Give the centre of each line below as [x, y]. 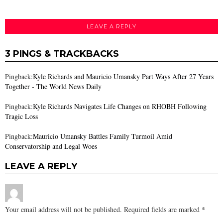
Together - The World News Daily [53, 87]
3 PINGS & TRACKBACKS [62, 54]
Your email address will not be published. [63, 210]
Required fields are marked [163, 210]
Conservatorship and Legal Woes [51, 146]
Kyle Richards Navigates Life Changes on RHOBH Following [120, 107]
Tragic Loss [21, 116]
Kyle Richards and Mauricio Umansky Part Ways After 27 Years [123, 77]
